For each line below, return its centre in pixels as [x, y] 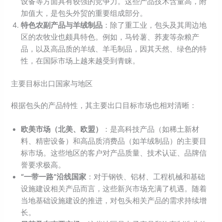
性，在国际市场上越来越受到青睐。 [81, 61]
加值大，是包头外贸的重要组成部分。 [84, 14]
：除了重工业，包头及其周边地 [155, 26]
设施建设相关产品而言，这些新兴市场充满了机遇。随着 [114, 189]
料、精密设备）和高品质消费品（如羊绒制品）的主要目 [114, 141]
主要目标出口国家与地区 [52, 84]
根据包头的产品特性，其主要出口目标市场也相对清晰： [104, 106]
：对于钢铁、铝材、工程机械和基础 [146, 177]
